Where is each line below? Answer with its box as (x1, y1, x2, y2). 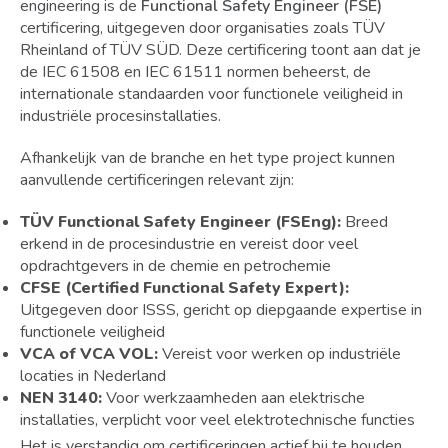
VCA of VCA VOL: (20, 343, 158, 365)
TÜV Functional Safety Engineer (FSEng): (20, 211, 341, 233)
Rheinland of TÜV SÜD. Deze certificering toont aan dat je (20, 39, 421, 61)
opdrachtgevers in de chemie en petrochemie (20, 255, 331, 277)
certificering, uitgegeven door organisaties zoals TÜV (20, 17, 385, 39)
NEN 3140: (20, 387, 102, 409)
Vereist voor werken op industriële (158, 343, 401, 365)
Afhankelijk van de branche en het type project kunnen (20, 147, 395, 169)
